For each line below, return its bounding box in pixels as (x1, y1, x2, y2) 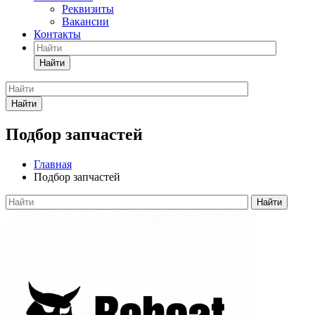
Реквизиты (62, 3, 114, 15)
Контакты (34, 28, 81, 40)
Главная (34, 157, 72, 170)
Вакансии (62, 15, 109, 27)
